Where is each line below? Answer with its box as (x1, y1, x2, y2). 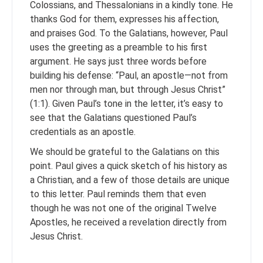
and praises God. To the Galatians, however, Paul (30, 27, 228, 39)
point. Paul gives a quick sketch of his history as (30, 160, 227, 171)
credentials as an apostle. (30, 126, 145, 137)
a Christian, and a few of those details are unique (30, 174, 230, 186)
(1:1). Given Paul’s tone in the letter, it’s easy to (30, 97, 223, 109)
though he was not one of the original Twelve (30, 202, 217, 214)
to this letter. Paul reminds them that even (30, 188, 206, 200)
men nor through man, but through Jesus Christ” (30, 83, 225, 95)
